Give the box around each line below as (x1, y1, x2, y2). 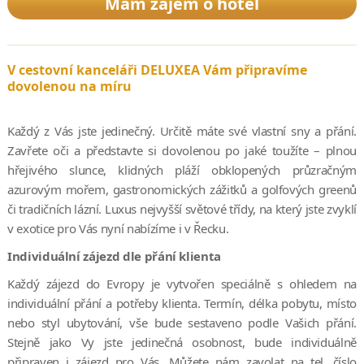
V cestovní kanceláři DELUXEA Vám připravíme (6, 61, 307, 80)
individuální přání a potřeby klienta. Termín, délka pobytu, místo (6, 295, 357, 312)
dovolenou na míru (6, 77, 132, 96)
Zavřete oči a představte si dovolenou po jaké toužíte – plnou (6, 142, 357, 159)
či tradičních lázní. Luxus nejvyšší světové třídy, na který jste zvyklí (6, 201, 357, 218)
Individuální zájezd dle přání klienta (6, 248, 222, 265)
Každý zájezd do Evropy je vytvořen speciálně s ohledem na (6, 275, 357, 292)
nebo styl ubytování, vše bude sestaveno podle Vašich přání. (6, 314, 357, 331)
